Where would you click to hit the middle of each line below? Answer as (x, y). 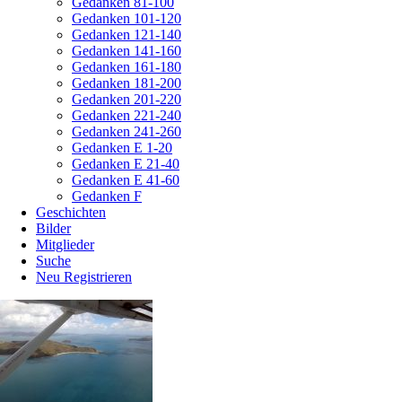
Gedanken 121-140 (127, 35)
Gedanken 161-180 (127, 67)
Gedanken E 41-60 (126, 180)
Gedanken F (107, 196)
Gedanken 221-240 (127, 115)
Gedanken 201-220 (127, 99)
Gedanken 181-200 (127, 83)
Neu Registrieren (84, 277)
